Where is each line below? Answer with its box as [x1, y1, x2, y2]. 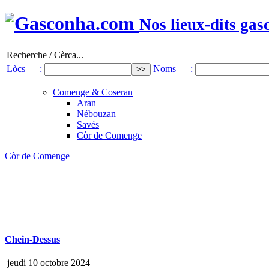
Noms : [153, 63, 193, 74]
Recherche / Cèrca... [7, 49, 83, 60]
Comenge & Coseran [53, 86, 133, 97]
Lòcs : [7, 63, 42, 74]
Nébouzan [77, 108, 116, 119]
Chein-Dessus [5, 234, 60, 245]
